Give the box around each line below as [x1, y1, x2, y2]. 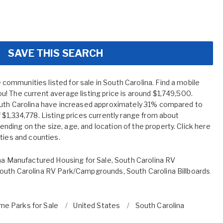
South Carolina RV [114, 155, 176, 164]
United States [73, 201, 120, 210]
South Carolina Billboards [126, 166, 211, 175]
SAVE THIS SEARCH [8, 47, 104, 59]
